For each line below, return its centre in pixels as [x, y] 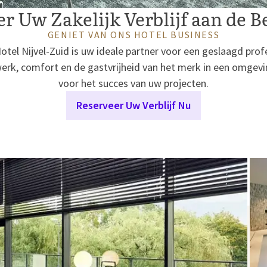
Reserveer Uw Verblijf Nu [133, 105]
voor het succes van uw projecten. [133, 83]
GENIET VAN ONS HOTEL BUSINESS [133, 35]
